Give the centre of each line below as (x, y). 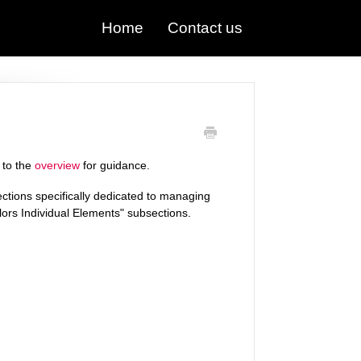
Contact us (205, 28)
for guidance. (114, 165)
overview (57, 165)
